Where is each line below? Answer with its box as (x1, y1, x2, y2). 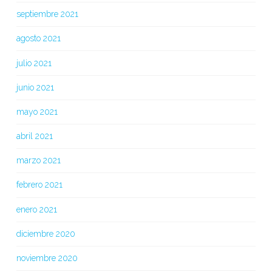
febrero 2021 (16, 180, 63, 190)
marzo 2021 (16, 155, 61, 166)
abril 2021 (16, 131, 53, 141)
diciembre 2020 (16, 228, 75, 239)
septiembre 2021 (16, 9, 78, 19)
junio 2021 (16, 82, 54, 92)
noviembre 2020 (16, 253, 78, 263)
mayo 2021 (16, 106, 58, 117)
